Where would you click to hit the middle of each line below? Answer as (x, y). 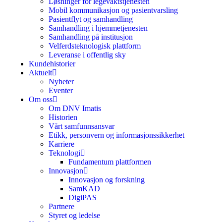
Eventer (61, 90)
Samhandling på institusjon (91, 37)
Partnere (61, 206)
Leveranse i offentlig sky (87, 55)
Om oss (41, 99)
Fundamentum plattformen (110, 162)
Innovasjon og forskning (107, 180)
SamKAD (84, 189)
